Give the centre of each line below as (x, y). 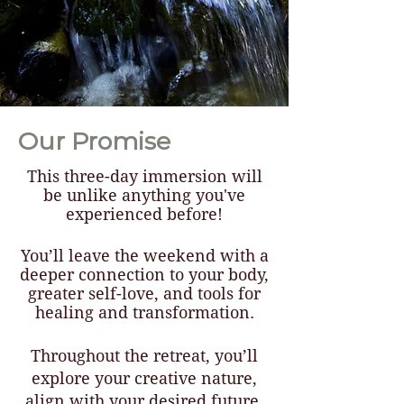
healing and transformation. (144, 312)
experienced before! (144, 214)
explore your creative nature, (144, 378)
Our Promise (94, 141)
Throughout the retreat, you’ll (144, 356)
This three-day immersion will (144, 176)
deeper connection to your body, (144, 275)
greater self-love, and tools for (144, 294)
